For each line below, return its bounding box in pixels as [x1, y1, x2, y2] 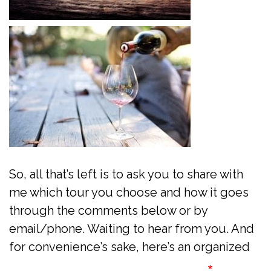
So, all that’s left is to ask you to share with [9, 166, 243, 181]
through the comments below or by [9, 203, 207, 218]
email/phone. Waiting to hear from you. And [9, 221, 254, 236]
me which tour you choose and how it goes [9, 184, 249, 200]
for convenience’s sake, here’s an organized [9, 239, 250, 254]
